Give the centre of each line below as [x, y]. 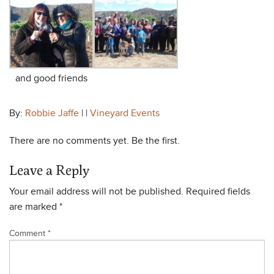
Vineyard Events [125, 113]
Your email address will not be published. [96, 192]
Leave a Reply [49, 170]
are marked [34, 207]
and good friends [51, 79]
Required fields [218, 192]
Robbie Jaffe [52, 113]
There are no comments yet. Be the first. [94, 141]
